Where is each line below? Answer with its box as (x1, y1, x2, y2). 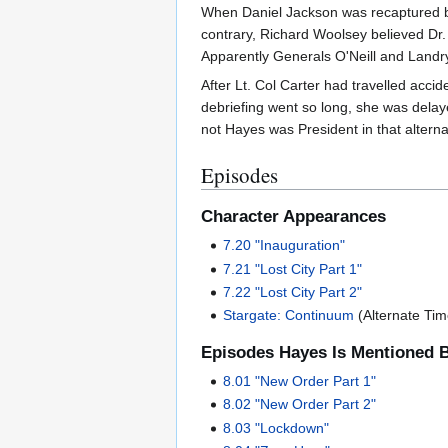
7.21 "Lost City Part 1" (223, 260, 363, 277)
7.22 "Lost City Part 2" (223, 284, 363, 301)
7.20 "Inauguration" (223, 237, 346, 254)
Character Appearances (201, 207, 386, 227)
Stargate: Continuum (223, 307, 355, 324)
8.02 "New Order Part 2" (223, 396, 377, 413)
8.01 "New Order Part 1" (223, 373, 377, 390)
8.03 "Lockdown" (223, 419, 330, 436)
